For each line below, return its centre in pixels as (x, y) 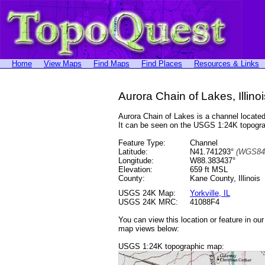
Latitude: (133, 152)
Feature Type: (142, 143)
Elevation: (135, 169)
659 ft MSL (209, 169)
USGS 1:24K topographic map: (171, 246)
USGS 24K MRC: (148, 202)
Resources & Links (227, 64)
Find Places (162, 64)
